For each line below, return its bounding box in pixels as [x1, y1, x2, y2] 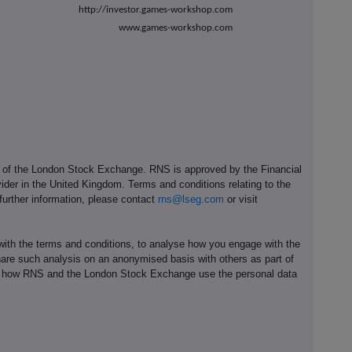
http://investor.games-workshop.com [79, 5, 233, 16]
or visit [224, 192, 258, 205]
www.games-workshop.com [119, 23, 233, 34]
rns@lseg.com [158, 192, 224, 205]
